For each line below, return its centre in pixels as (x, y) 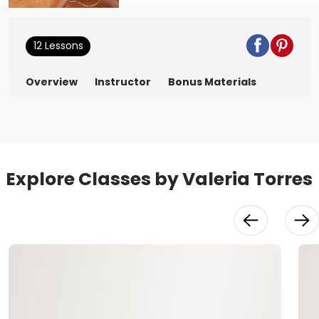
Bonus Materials (212, 82)
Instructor (123, 82)
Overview (52, 82)
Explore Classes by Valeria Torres (159, 179)
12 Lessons (58, 46)
